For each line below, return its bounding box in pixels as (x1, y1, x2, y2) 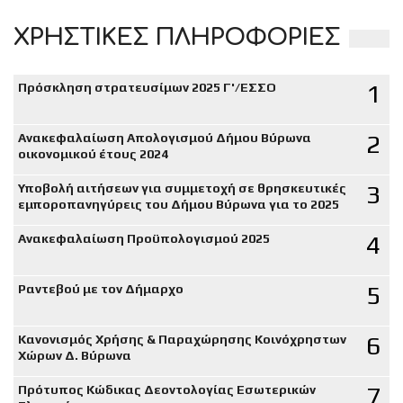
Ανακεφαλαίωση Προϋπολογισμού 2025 (18, 230, 270, 246)
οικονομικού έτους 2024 (18, 146, 168, 161)
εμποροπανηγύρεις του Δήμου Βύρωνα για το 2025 (18, 196, 339, 211)
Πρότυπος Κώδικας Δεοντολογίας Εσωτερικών (18, 381, 316, 397)
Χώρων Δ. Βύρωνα (18, 347, 131, 363)
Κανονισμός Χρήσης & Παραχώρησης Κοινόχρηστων (18, 331, 346, 346)
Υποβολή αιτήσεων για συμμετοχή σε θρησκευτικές (18, 180, 346, 195)
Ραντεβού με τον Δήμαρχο (18, 281, 184, 296)
